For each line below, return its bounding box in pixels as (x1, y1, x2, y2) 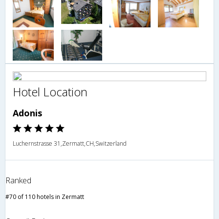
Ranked (5, 175, 31, 186)
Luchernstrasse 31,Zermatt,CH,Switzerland (13, 139, 127, 148)
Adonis (13, 107, 42, 119)
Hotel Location (13, 84, 88, 100)
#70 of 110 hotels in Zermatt (5, 193, 84, 201)
